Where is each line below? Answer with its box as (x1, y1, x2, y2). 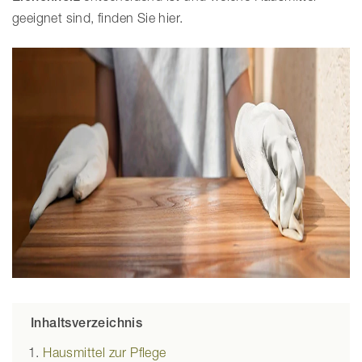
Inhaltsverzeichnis (31, 315, 143, 330)
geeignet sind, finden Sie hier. (12, 11, 183, 25)
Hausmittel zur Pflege (43, 345, 166, 360)
